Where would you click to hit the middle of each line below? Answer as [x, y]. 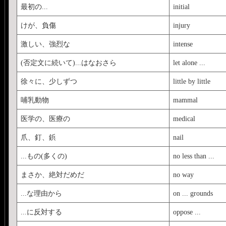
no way [183, 174]
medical [184, 118]
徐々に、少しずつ [49, 81]
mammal [185, 100]
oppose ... [187, 212]
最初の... [34, 6]
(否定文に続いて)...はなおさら [68, 62]
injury [181, 25]
